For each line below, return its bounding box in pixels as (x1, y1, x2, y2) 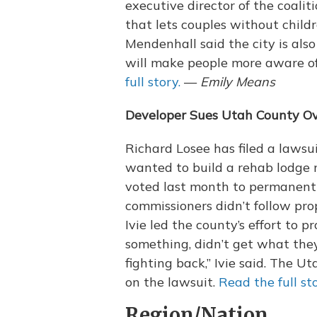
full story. (125, 74, 180, 90)
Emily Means (200, 74, 275, 90)
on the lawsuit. (125, 274, 219, 290)
